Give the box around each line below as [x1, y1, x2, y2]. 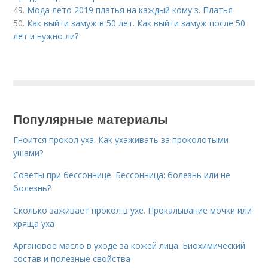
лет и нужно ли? [13, 31, 79, 42]
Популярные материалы [13, 109, 169, 127]
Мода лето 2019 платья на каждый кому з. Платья [27, 4, 233, 16]
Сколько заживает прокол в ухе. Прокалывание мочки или [13, 205, 252, 216]
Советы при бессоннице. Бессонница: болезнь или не [13, 169, 231, 181]
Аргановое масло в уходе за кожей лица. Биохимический [13, 240, 246, 251]
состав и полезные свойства [13, 253, 131, 264]
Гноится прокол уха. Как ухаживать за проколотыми [13, 134, 229, 145]
